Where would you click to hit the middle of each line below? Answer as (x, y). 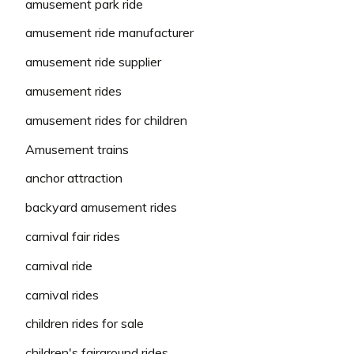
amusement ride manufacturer (109, 33)
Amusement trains (77, 149)
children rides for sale (85, 324)
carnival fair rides (73, 236)
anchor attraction (74, 178)
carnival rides (62, 294)
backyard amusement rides (101, 207)
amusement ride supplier (93, 62)
